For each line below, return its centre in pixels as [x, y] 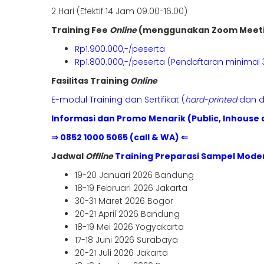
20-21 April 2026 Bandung [127, 214]
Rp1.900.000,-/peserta [120, 49]
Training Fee [80, 30]
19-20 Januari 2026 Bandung [134, 175]
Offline [100, 156]
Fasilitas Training [91, 81]
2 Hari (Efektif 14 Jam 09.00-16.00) [119, 11]
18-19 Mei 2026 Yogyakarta [129, 227]
